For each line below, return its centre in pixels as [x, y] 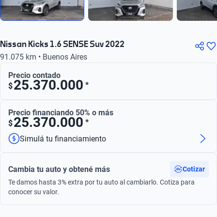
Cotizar [194, 169]
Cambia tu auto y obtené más [59, 169]
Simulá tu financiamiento [63, 139]
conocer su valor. [34, 192]
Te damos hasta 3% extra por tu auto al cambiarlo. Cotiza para [101, 182]
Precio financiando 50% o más [61, 113]
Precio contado [34, 75]
